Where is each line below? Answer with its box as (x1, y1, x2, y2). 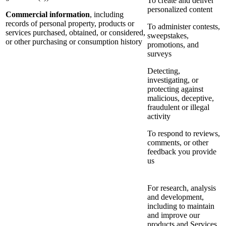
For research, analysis (147, 184, 216, 193)
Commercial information (6, 10, 90, 19)
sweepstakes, (147, 31, 189, 40)
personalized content (147, 5, 212, 14)
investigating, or (147, 76, 198, 85)
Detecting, (147, 67, 180, 76)
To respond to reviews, (147, 129, 220, 138)
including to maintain (147, 202, 214, 211)
